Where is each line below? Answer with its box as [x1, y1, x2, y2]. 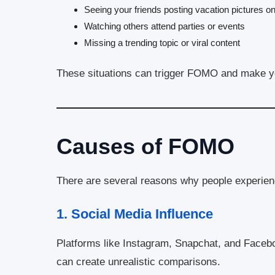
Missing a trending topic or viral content [84, 37, 240, 48]
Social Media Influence [71, 206, 213, 222]
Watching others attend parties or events [84, 20, 245, 31]
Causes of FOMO [56, 134, 234, 160]
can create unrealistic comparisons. [56, 255, 220, 268]
